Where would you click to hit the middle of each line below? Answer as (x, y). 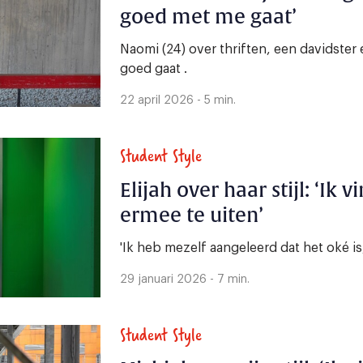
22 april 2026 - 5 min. (178, 100)
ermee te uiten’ (192, 216)
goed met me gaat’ (208, 17)
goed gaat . (154, 69)
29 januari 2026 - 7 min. (185, 280)
